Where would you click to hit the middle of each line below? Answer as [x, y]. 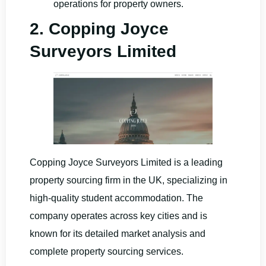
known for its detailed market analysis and [118, 233]
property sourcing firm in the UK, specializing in [129, 180]
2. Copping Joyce [99, 28]
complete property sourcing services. [107, 251]
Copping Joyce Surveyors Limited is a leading [126, 162]
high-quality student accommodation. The [116, 198]
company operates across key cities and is [118, 216]
